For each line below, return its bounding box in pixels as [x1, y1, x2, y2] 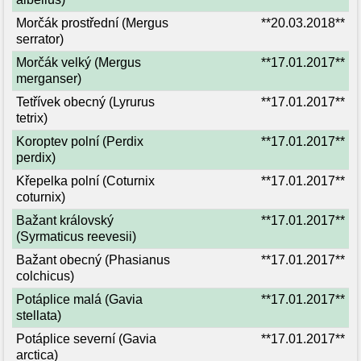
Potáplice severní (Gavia [16, 332, 156, 346]
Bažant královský [16, 214, 114, 227]
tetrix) [16, 111, 48, 125]
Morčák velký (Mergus [16, 56, 141, 69]
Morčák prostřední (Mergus [16, 16, 168, 30]
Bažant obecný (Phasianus [16, 253, 170, 267]
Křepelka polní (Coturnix [16, 174, 155, 188]
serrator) [16, 32, 64, 46]
